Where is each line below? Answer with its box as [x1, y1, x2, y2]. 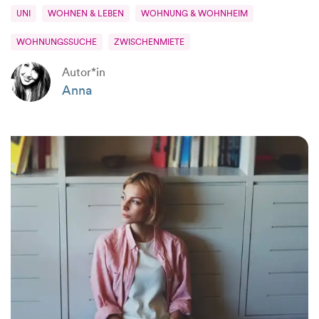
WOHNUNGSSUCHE [16, 37, 97, 47]
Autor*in [62, 65, 105, 79]
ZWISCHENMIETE [114, 37, 184, 47]
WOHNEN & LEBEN [48, 9, 124, 19]
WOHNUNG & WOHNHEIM [141, 9, 248, 19]
